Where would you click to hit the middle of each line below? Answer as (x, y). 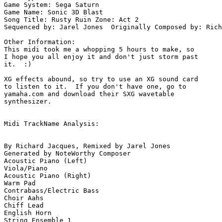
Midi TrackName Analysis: (52, 124)
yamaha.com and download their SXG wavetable (91, 94)
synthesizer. (28, 102)
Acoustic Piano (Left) (46, 161)
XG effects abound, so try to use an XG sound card (103, 79)
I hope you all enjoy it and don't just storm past (103, 57)
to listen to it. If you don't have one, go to (97, 87)
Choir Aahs (24, 198)
